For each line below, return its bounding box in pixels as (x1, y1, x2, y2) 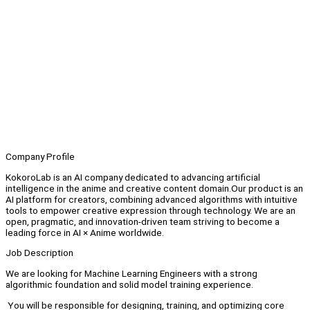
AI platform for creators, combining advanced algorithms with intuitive (6, 193, 298, 205)
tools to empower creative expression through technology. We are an (6, 204, 295, 216)
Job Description (6, 247, 73, 259)
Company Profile (6, 151, 75, 163)
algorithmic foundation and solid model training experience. (6, 279, 253, 291)
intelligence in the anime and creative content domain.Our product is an (6, 182, 303, 194)
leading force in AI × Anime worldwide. (6, 226, 164, 238)
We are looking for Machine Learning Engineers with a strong (6, 268, 257, 280)
